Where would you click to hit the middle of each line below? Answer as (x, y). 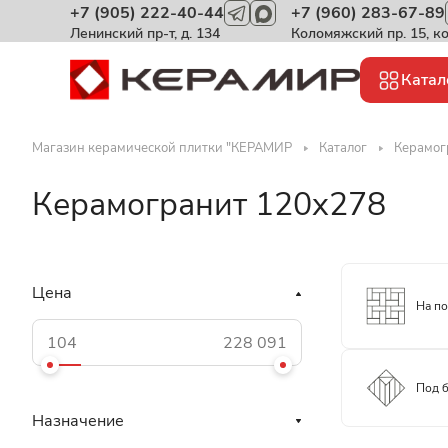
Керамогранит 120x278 (209, 204)
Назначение (78, 421)
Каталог (343, 148)
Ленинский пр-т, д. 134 (145, 33)
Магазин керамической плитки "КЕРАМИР (162, 148)
